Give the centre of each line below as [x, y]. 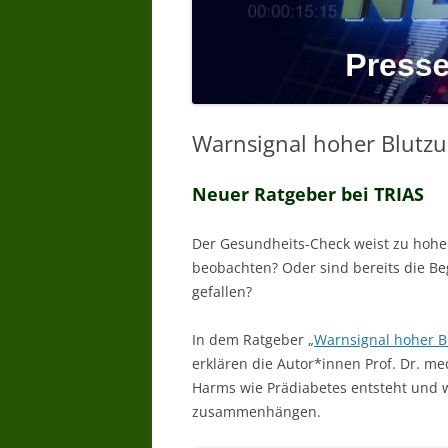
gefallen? [222, 291]
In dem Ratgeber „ [253, 339]
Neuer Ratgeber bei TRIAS [308, 194]
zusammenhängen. [256, 411]
